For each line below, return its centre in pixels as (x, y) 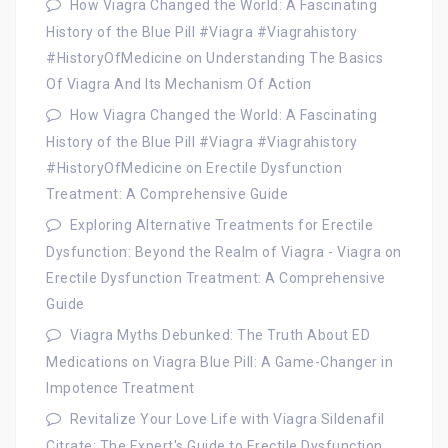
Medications (87, 361)
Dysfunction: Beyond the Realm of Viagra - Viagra (213, 251)
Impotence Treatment (120, 387)
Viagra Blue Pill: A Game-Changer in (272, 361)
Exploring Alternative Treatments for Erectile (221, 224)
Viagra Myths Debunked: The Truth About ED (219, 334)
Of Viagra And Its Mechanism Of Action (179, 83)
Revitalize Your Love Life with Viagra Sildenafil (227, 418)
